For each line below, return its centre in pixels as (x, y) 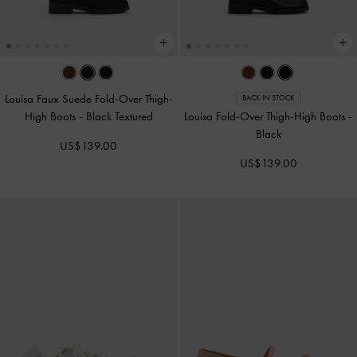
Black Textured (119, 117)
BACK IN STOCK (268, 98)
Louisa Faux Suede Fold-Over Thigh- (88, 99)
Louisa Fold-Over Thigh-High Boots (267, 117)
